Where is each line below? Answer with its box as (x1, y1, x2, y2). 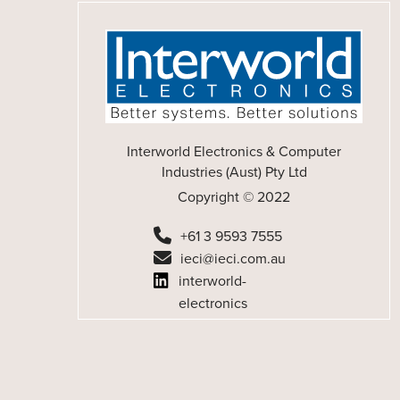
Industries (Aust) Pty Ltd (161, 161, 307, 182)
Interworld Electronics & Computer (127, 140, 341, 162)
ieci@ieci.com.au (180, 247, 286, 269)
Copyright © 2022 (178, 186, 290, 207)
